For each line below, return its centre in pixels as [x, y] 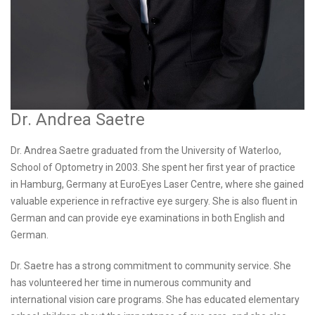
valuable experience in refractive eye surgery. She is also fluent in [154, 201]
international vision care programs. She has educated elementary [155, 299]
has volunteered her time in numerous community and [131, 282]
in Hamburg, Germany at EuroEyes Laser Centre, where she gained [157, 184]
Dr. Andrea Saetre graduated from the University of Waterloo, [146, 150]
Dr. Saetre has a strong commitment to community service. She [151, 265]
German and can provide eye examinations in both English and [148, 218]
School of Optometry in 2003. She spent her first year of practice [153, 167]
